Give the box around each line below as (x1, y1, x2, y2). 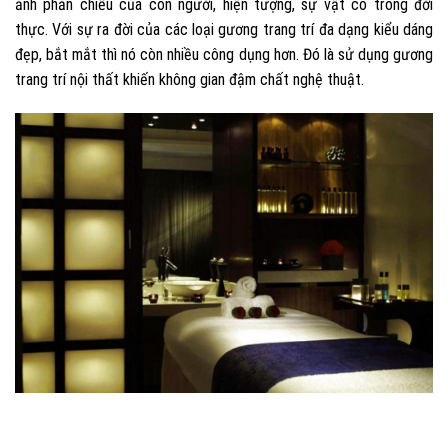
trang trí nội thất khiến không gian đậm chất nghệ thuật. (15, 69, 364, 89)
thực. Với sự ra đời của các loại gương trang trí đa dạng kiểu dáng (15, 19, 433, 39)
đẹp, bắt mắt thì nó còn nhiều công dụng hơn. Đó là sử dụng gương (15, 44, 433, 64)
